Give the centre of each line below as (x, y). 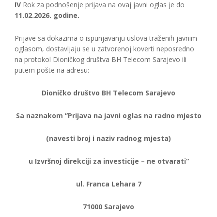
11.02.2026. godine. (47, 15)
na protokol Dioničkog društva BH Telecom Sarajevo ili (101, 59)
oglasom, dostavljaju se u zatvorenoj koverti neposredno (104, 49)
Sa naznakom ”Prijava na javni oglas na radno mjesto (108, 116)
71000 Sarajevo (108, 207)
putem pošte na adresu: (52, 70)
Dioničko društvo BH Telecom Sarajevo (108, 93)
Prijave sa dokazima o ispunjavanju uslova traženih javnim (106, 38)
